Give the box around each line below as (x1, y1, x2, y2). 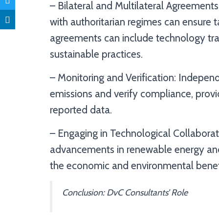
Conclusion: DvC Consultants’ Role (62, 187, 188, 198)
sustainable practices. (50, 47, 143, 60)
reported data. (50, 103, 112, 116)
